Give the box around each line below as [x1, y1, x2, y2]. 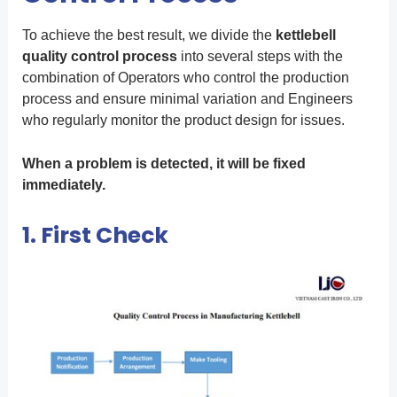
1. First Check [21, 219, 168, 251]
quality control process [21, 48, 177, 64]
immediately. [21, 177, 105, 193]
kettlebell [275, 27, 336, 43]
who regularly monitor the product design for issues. [21, 112, 345, 128]
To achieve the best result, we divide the [21, 27, 276, 43]
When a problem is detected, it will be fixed [21, 156, 306, 172]
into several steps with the [176, 48, 343, 64]
